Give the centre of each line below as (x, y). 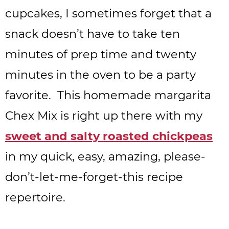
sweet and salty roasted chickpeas (109, 136)
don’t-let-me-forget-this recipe (94, 177)
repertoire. (35, 197)
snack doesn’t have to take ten (93, 34)
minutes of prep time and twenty (101, 54)
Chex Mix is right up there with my (104, 116)
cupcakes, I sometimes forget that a (108, 13)
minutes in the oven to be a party (100, 75)
